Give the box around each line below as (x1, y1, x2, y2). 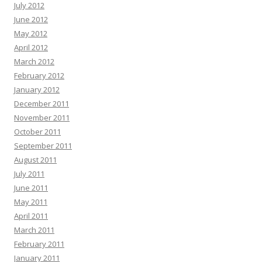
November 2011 (14, 112, 70, 123)
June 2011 (14, 182, 48, 193)
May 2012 (14, 28, 47, 39)
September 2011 (14, 140, 72, 151)
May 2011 (14, 196, 47, 207)
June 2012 (14, 14, 48, 25)
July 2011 (14, 168, 44, 179)
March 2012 (14, 56, 54, 67)
